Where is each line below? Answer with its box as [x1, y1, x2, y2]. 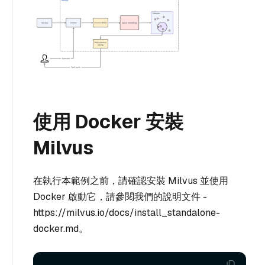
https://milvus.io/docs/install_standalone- [33, 206, 220, 219]
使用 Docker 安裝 [33, 109, 183, 134]
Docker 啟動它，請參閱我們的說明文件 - [33, 190, 207, 203]
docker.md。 [33, 222, 88, 235]
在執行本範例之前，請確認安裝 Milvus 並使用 [33, 174, 228, 188]
